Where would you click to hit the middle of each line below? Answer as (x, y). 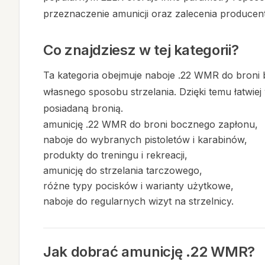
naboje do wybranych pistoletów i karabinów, (145, 140)
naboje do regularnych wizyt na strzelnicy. (138, 201)
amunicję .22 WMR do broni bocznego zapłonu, (151, 124)
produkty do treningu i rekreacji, (115, 155)
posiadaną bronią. (83, 108)
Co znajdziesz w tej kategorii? (141, 50)
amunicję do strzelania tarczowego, (123, 170)
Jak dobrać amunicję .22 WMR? (149, 252)
